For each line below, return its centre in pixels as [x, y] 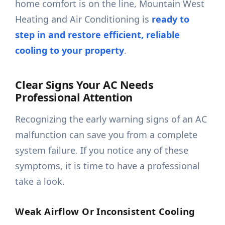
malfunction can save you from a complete [106, 135]
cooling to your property [70, 50]
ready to [171, 19]
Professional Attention [74, 97]
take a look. [40, 182]
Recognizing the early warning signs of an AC [111, 119]
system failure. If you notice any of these [102, 150]
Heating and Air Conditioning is [84, 19]
